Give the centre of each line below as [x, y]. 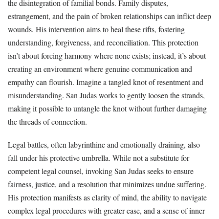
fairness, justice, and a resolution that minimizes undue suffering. [107, 184]
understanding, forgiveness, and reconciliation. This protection [103, 43]
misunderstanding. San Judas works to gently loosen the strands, [106, 95]
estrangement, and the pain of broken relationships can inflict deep [109, 16]
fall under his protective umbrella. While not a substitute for [99, 157]
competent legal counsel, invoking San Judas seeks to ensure [101, 171]
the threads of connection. [47, 122]
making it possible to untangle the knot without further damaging [107, 109]
